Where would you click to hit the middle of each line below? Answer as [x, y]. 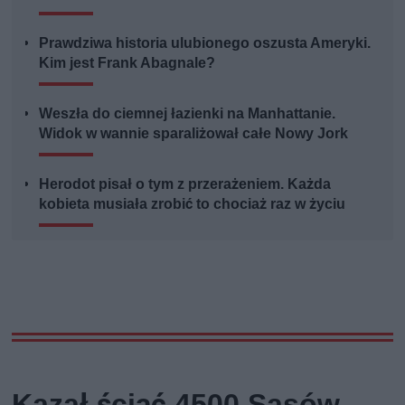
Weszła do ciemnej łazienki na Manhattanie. [188, 114]
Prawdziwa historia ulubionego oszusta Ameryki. [205, 43]
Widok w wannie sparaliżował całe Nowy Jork [194, 134]
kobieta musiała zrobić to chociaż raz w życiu [193, 204]
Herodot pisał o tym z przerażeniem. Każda [185, 184]
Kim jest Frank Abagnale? [127, 63]
